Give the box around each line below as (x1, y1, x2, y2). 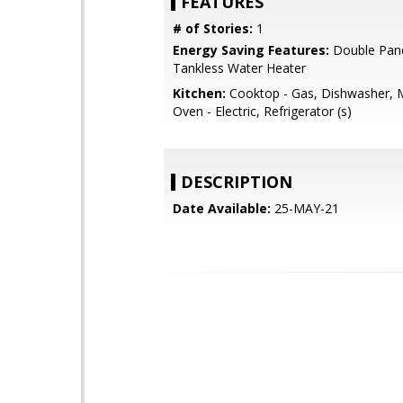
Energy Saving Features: (173, 41, 329, 58)
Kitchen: (173, 85, 226, 102)
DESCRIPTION (181, 171, 292, 193)
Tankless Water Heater (173, 59, 306, 76)
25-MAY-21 (271, 200, 339, 217)
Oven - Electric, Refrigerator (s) (173, 103, 352, 120)
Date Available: (173, 200, 271, 217)
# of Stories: (173, 20, 253, 37)
